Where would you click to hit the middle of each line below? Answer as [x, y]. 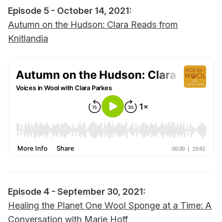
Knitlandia [28, 39]
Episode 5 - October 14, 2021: [70, 11]
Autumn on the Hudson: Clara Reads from [93, 25]
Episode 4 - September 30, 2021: [77, 192]
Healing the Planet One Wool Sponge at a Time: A [110, 206]
